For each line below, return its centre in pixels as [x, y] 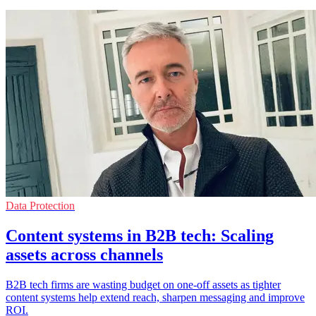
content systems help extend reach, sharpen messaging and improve [155, 297]
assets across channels [84, 254]
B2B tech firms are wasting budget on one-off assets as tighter [143, 284]
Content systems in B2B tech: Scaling [140, 235]
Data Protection [40, 205]
